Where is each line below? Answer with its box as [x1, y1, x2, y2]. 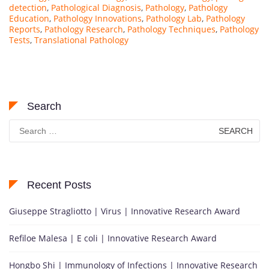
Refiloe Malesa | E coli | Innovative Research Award [9, 232, 217, 244]
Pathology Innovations [53, 12, 142, 24]
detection [9, 1, 47, 13]
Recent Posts [27, 178, 91, 191]
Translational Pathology [34, 34, 128, 46]
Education [9, 12, 49, 24]
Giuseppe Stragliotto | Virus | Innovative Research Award [9, 205, 240, 217]
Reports [9, 23, 40, 35]
